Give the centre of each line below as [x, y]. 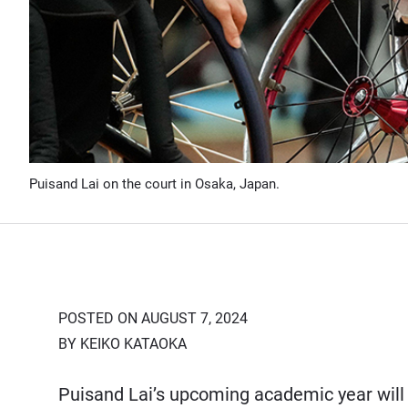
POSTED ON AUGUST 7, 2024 [153, 318]
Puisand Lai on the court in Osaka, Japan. [154, 184]
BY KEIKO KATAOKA [122, 343]
